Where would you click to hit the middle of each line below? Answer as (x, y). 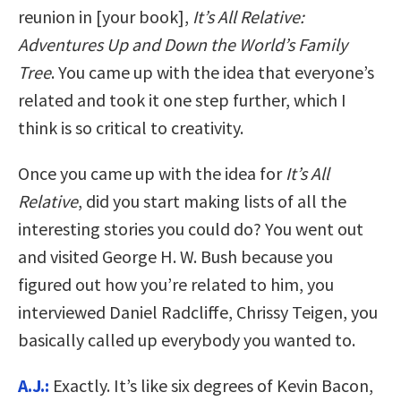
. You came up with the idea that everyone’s (213, 73)
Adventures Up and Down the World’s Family (183, 45)
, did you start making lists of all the (212, 201)
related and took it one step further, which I (182, 100)
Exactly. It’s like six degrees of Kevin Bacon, (211, 386)
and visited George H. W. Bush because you (175, 257)
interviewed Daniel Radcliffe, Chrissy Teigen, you (198, 312)
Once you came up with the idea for (152, 174)
